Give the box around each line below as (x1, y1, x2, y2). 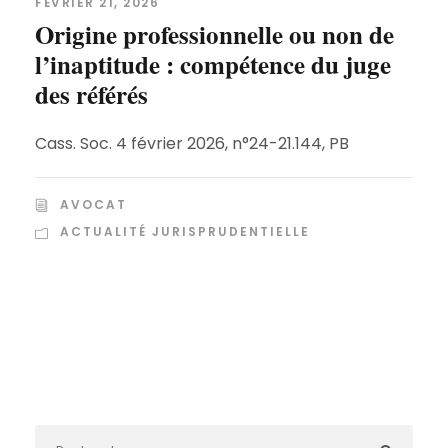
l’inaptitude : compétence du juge (35, 46, 391, 84)
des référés (35, 76, 148, 114)
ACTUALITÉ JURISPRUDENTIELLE (60, 223, 310, 241)
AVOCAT (60, 196, 127, 214)
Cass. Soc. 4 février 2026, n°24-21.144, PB (35, 132, 349, 156)
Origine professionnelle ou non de (35, 16, 394, 54)
